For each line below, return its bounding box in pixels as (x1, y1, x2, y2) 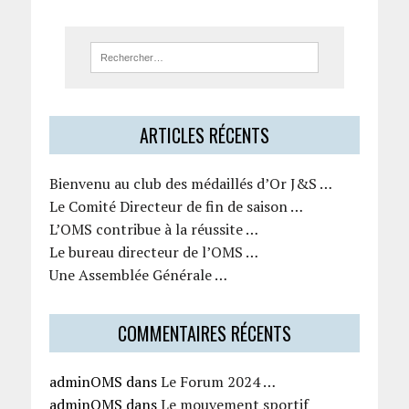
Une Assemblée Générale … (48, 264, 227, 285)
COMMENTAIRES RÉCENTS (117, 319, 291, 347)
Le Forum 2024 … (160, 371, 276, 392)
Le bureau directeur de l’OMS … (48, 241, 258, 262)
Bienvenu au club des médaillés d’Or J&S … (48, 173, 332, 194)
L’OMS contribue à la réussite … (48, 218, 258, 239)
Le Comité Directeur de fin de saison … (48, 195, 303, 216)
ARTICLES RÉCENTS (139, 121, 269, 149)
